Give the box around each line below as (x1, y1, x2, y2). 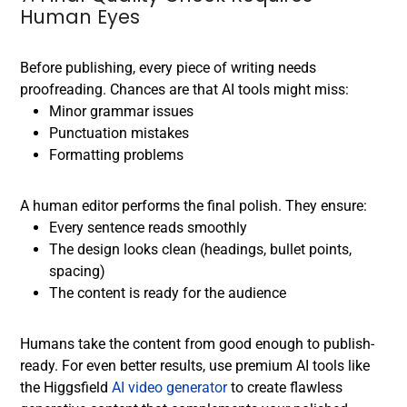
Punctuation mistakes (49, 124, 189, 142)
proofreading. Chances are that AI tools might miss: (20, 81, 349, 98)
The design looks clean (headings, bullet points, (49, 241, 352, 258)
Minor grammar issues (49, 103, 194, 120)
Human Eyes (20, 4, 140, 30)
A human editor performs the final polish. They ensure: (20, 197, 367, 214)
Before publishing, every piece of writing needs (20, 59, 316, 76)
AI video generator (112, 379, 227, 396)
